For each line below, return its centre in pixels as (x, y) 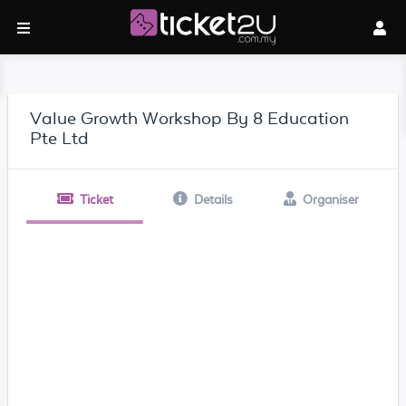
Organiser (330, 199)
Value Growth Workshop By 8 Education (189, 118)
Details (213, 199)
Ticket (96, 199)
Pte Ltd (59, 138)
